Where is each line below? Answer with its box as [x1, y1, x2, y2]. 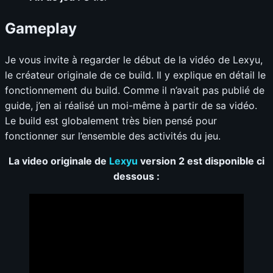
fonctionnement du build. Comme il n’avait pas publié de [5, 83, 264, 96]
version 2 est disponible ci [138, 154, 264, 167]
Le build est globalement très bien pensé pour [5, 114, 217, 127]
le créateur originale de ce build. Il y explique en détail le [5, 68, 266, 81]
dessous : [113, 169, 160, 182]
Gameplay [5, 19, 77, 38]
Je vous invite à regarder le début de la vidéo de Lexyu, [5, 53, 263, 66]
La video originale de [9, 154, 109, 167]
